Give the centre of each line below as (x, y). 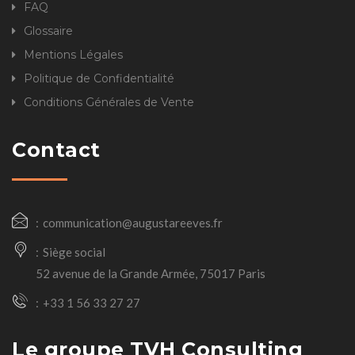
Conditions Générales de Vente (109, 102)
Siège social (74, 252)
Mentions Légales (73, 54)
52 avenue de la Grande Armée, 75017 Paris (151, 273)
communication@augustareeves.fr (133, 222)
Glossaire (48, 31)
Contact (56, 149)
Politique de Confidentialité (99, 78)
